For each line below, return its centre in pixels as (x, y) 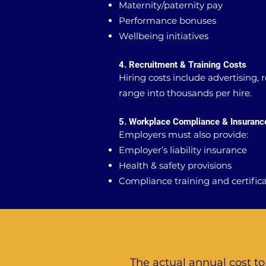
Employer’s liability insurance (183, 150)
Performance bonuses (167, 20)
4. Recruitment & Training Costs (183, 65)
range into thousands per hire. (185, 93)
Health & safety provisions (175, 165)
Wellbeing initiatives (164, 36)
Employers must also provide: (183, 134)
